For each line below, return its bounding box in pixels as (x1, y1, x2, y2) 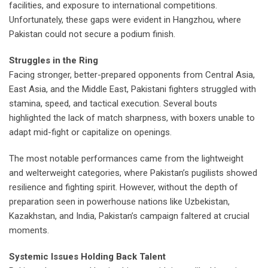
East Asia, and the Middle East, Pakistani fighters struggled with (9, 84, 256, 95)
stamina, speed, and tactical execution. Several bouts (9, 98, 217, 109)
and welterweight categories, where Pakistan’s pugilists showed (9, 167, 257, 179)
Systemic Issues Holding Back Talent (9, 251, 166, 263)
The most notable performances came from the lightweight (9, 153, 243, 165)
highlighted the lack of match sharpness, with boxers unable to (9, 112, 255, 124)
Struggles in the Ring (9, 55, 98, 66)
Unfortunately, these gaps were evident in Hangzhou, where (9, 14, 241, 26)
